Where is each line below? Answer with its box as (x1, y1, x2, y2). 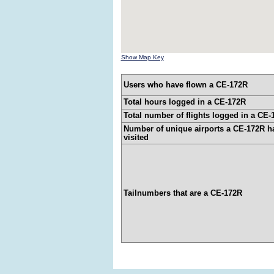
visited (123, 133, 149, 143)
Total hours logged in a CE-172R (123, 97, 246, 107)
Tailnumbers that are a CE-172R (123, 188, 242, 198)
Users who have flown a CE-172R (123, 80, 248, 90)
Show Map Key (120, 54, 164, 61)
